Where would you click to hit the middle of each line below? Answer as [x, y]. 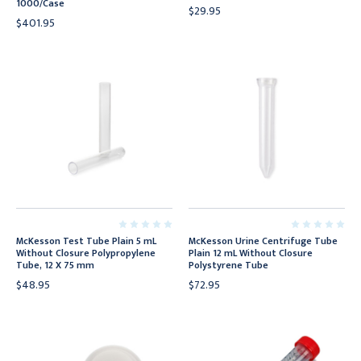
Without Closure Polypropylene [86, 253]
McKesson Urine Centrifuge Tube [263, 241]
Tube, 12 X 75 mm [55, 265]
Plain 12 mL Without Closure [251, 253]
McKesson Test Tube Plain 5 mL [86, 241]
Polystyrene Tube [228, 265]
